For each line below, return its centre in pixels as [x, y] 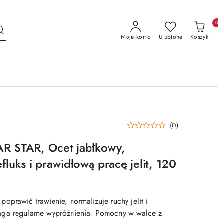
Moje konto [136, 37]
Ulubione [170, 37]
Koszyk [199, 37]
